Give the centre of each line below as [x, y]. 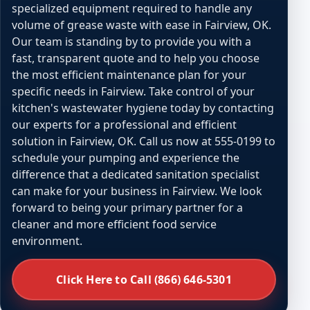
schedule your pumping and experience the [126, 158]
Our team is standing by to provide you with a [131, 42]
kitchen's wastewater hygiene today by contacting [143, 108]
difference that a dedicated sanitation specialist [136, 174]
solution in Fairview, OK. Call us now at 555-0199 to [144, 141]
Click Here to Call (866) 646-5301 [144, 280]
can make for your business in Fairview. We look [137, 191]
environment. [47, 241]
